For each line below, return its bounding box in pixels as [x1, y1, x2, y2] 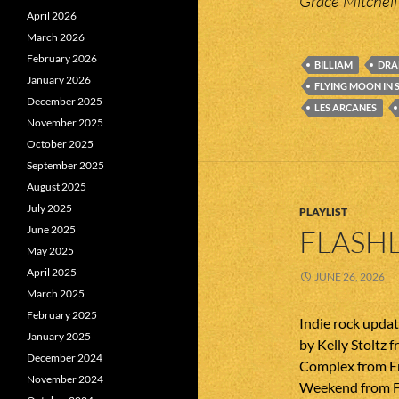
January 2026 [27, 73, 91, 86]
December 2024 [27, 351, 102, 364]
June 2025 [27, 223, 76, 236]
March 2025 [27, 287, 85, 300]
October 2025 [27, 137, 94, 151]
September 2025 [27, 159, 104, 172]
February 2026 [27, 52, 97, 65]
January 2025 [27, 330, 91, 343]
